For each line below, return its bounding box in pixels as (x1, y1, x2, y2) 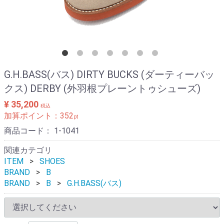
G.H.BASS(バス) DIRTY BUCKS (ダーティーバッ (4, 68, 214, 81)
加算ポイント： (4, 111, 60, 121)
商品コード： (4, 126, 54, 136)
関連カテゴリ (4, 145, 52, 155)
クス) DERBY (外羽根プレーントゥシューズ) (4, 82, 200, 95)
